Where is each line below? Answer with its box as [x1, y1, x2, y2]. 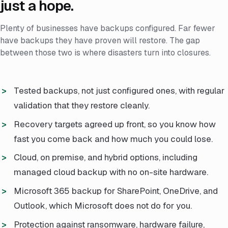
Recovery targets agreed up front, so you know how [14, 118, 216, 130]
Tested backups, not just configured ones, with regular [14, 85, 225, 96]
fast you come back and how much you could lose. [14, 133, 213, 145]
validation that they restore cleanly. [14, 100, 150, 111]
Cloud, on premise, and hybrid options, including [14, 152, 198, 163]
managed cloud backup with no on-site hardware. [14, 166, 209, 178]
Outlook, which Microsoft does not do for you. [14, 199, 192, 211]
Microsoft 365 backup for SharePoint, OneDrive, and [14, 185, 218, 196]
